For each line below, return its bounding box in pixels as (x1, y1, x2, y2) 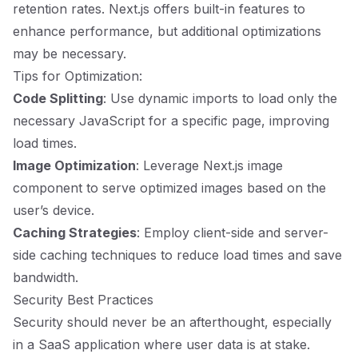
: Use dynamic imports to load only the (103, 90, 337, 106)
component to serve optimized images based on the (13, 180, 326, 196)
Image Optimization (13, 157, 136, 173)
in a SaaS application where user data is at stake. (13, 336, 310, 352)
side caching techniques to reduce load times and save (13, 247, 342, 263)
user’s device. (13, 202, 94, 218)
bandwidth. (13, 269, 78, 285)
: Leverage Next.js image (136, 157, 283, 173)
